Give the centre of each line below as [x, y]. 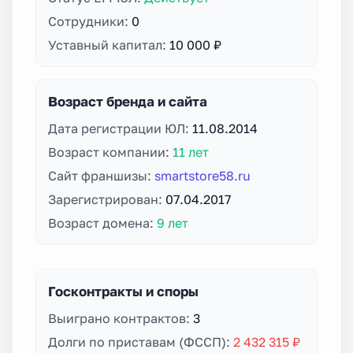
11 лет [191, 152]
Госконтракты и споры [123, 291]
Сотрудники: [90, 21]
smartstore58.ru [203, 175]
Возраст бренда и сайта [128, 101]
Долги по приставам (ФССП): [141, 342]
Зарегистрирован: [107, 199]
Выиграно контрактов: [121, 318]
